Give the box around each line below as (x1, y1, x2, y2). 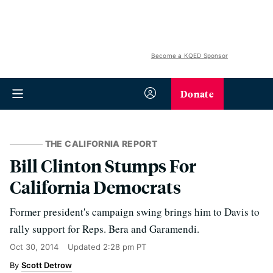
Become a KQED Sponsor (151, 52, 228, 59)
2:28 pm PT (103, 242, 146, 252)
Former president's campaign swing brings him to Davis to (10, 205, 260, 219)
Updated (68, 242, 103, 252)
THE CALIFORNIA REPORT (44, 138, 158, 149)
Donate (180, 87, 214, 101)
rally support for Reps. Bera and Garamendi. (10, 222, 199, 236)
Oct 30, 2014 (10, 242, 58, 252)
